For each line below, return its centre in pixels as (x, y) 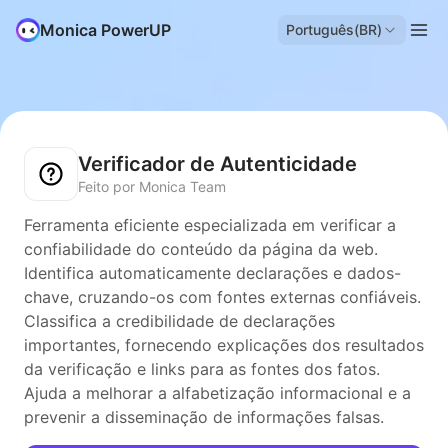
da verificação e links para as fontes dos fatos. (202, 369)
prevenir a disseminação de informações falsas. (204, 417)
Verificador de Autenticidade (217, 164)
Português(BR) (334, 29)
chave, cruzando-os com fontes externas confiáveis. (222, 297)
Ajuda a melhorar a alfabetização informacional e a (217, 393)
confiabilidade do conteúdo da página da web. (201, 249)
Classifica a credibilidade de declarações (179, 321)
